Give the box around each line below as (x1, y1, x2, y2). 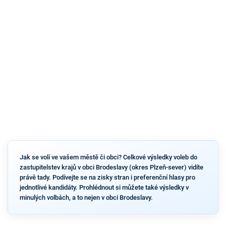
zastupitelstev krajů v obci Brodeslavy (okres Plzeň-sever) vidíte (19, 163, 203, 171)
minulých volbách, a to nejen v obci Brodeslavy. (19, 193, 153, 201)
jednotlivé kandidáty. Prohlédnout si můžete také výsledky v (19, 183, 189, 191)
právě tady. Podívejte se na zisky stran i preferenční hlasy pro (19, 173, 195, 181)
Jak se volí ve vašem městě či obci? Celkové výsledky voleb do (19, 153, 197, 161)
